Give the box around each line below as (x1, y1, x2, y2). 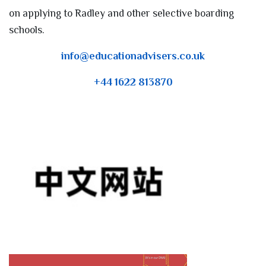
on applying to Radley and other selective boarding (9, 7, 234, 19)
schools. (9, 23, 49, 36)
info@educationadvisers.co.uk (61, 49, 205, 62)
